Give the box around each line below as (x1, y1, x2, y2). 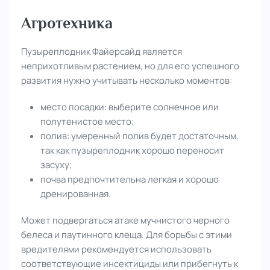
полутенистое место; (40, 115, 134, 128)
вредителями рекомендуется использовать (21, 242, 212, 256)
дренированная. (40, 187, 111, 200)
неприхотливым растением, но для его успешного (21, 59, 239, 72)
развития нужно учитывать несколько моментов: (21, 74, 232, 87)
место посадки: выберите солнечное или (40, 100, 219, 113)
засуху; (40, 158, 72, 171)
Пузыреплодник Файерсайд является (21, 45, 182, 58)
